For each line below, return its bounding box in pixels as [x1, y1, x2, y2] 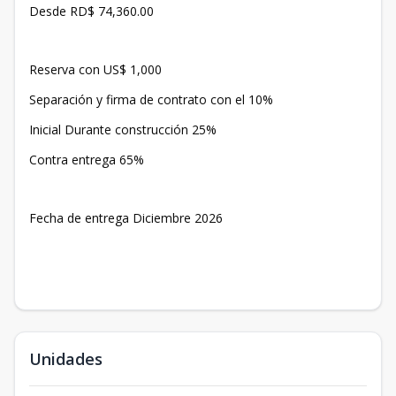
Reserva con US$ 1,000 [29, 61, 162, 79]
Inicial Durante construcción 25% [29, 121, 217, 139]
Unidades [29, 348, 103, 370]
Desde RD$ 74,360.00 [29, 3, 154, 20]
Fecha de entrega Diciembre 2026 [29, 209, 223, 227]
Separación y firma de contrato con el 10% [29, 91, 273, 109]
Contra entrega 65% [29, 151, 144, 169]
